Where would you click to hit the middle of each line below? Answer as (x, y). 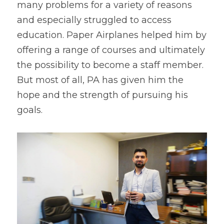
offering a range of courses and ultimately (111, 50)
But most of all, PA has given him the (100, 80)
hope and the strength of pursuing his (102, 95)
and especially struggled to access (94, 20)
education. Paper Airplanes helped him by (112, 35)
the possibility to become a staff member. (110, 65)
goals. (30, 110)
